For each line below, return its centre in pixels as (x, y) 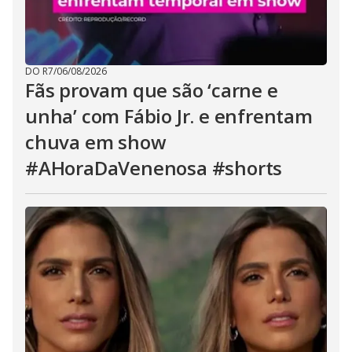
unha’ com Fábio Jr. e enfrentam (169, 116)
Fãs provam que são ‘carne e (152, 90)
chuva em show (96, 142)
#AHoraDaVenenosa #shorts (154, 168)
